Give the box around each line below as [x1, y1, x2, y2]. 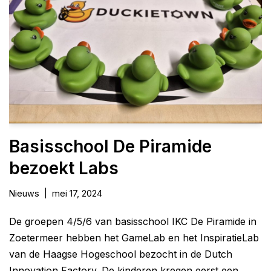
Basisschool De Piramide [9, 135, 212, 157]
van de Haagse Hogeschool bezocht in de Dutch [9, 247, 232, 260]
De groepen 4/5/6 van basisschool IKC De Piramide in [9, 215, 256, 227]
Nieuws [9, 188, 39, 198]
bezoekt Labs [9, 157, 119, 178]
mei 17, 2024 [52, 188, 102, 198]
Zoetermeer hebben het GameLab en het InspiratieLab [9, 231, 259, 244]
